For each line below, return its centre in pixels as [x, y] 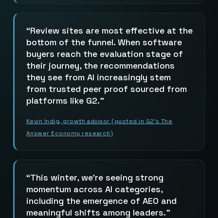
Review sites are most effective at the [111, 30]
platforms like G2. [63, 100]
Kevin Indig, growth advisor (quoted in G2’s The [99, 121]
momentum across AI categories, [94, 189]
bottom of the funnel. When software [104, 42]
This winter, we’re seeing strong [97, 177]
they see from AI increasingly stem [98, 77]
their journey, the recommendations [100, 65]
